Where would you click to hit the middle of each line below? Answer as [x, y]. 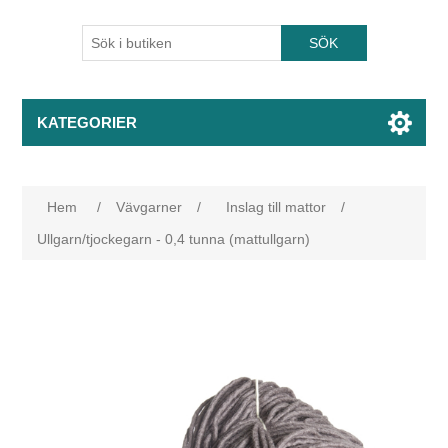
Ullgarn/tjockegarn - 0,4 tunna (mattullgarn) [174, 239]
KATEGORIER [87, 122]
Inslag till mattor [276, 207]
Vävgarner [149, 207]
